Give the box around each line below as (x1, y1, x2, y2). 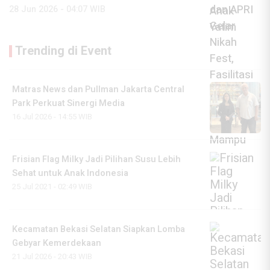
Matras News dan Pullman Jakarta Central (12, 83, 184, 96)
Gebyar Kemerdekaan (12, 237, 101, 250)
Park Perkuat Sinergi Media (12, 97, 125, 110)
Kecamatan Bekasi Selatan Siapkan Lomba (12, 223, 185, 236)
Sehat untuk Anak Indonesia (12, 167, 128, 180)
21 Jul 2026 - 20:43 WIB (12, 251, 92, 263)
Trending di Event (15, 42, 111, 60)
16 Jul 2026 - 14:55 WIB (12, 111, 92, 123)
